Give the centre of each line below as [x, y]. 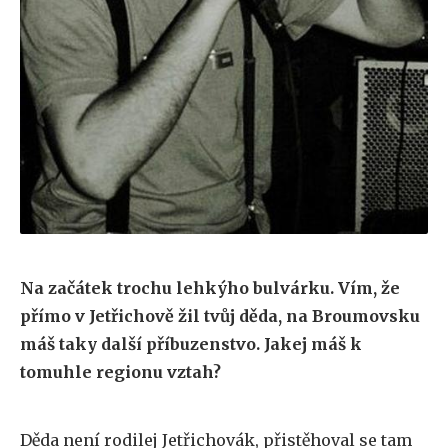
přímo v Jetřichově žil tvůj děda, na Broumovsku [220, 316]
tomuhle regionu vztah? [120, 372]
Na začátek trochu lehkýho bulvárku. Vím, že [210, 288]
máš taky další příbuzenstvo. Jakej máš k [191, 344]
